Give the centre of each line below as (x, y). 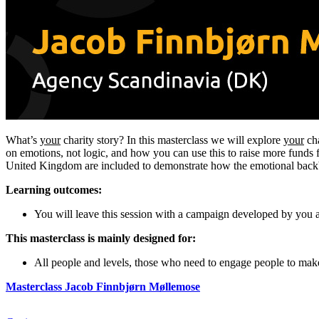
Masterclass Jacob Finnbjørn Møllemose (103, 286)
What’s (23, 140)
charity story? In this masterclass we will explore (172, 140)
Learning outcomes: (54, 189)
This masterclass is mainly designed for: (101, 238)
